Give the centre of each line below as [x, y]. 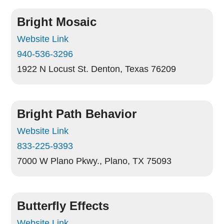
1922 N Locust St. [53, 69]
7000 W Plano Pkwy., [60, 161]
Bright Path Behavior [77, 114]
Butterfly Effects [63, 206]
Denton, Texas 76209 [134, 69]
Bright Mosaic [57, 22]
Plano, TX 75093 [138, 161]
